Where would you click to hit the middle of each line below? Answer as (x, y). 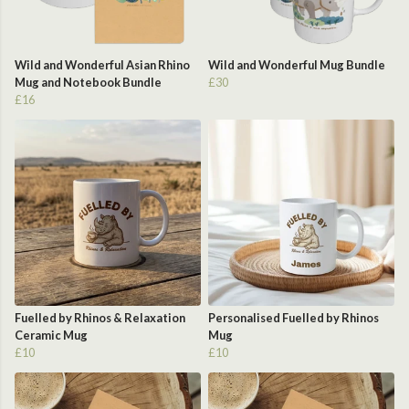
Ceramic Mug (51, 336)
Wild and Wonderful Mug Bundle (297, 65)
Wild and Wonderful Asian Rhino (102, 65)
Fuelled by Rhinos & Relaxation (100, 318)
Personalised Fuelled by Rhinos (294, 318)
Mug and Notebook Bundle (88, 83)
